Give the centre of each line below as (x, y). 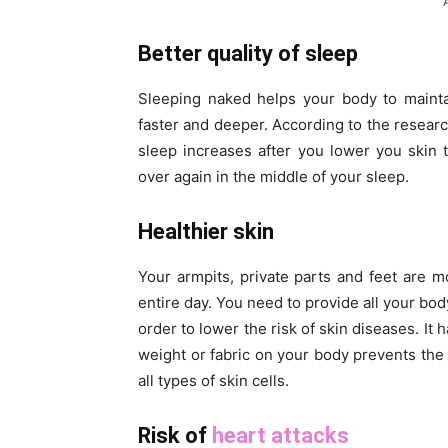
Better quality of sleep (248, 54)
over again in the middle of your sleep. (273, 177)
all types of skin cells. (213, 381)
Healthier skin (206, 232)
